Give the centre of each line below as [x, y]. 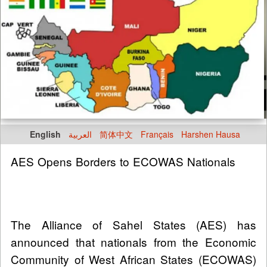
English [45, 134]
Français [157, 134]
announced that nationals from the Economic [133, 242]
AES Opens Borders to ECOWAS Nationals [123, 162]
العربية [80, 134]
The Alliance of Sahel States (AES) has [133, 225]
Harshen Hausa [211, 134]
